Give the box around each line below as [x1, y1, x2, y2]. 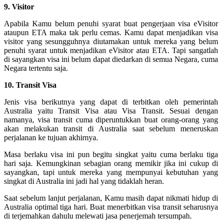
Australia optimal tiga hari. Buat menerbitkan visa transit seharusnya [4, 202, 218, 211]
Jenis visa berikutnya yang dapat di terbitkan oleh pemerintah [4, 97, 218, 106]
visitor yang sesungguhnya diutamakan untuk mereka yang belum [4, 37, 218, 46]
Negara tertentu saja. [4, 63, 68, 72]
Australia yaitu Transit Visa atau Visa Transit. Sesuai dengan [4, 106, 218, 115]
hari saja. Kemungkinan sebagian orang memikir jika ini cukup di [4, 159, 218, 167]
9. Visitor [4, 2, 34, 11]
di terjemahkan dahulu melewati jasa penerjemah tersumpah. [4, 211, 192, 220]
